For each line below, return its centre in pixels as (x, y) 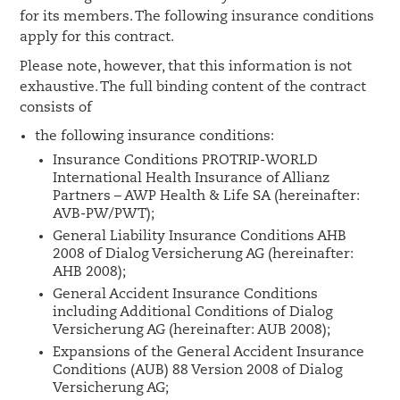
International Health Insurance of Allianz (192, 179)
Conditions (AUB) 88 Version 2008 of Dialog (198, 371)
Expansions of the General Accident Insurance (209, 353)
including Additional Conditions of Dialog (193, 312)
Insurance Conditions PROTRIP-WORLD (186, 161)
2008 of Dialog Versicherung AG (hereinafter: (204, 254)
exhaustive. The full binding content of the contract (193, 87)
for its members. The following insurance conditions (197, 17)
